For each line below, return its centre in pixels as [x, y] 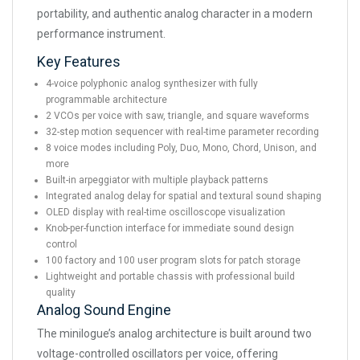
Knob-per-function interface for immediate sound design [170, 229]
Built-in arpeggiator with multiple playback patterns [157, 180]
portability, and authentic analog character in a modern [175, 14]
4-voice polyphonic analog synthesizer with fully [152, 84]
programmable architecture [106, 100]
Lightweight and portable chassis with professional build [170, 277]
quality [61, 293]
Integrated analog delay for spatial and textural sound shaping [184, 196]
